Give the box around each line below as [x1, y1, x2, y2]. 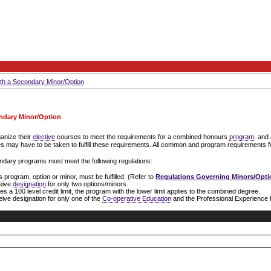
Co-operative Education [102, 195, 171, 203]
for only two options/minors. [46, 180, 128, 188]
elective [33, 133, 55, 141]
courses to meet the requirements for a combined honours [55, 133, 229, 141]
